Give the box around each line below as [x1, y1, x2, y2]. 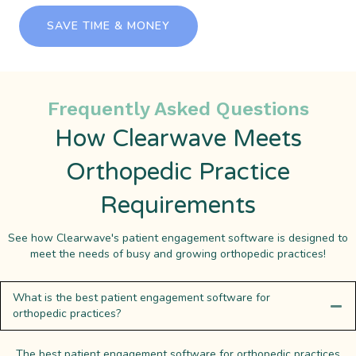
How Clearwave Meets [54, 124, 302, 154]
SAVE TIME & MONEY [47, 17, 170, 33]
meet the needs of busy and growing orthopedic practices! [30, 246, 326, 262]
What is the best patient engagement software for [13, 289, 270, 305]
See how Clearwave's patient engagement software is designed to [8, 230, 348, 246]
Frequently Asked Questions [47, 98, 309, 121]
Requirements [100, 191, 256, 221]
